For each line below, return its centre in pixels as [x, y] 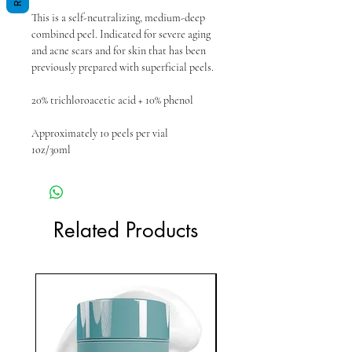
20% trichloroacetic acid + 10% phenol [112, 100]
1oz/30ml [51, 149]
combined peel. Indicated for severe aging [121, 34]
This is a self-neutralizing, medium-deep [118, 17]
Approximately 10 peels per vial [100, 133]
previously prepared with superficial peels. [124, 67]
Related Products [126, 230]
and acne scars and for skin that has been [119, 50]
